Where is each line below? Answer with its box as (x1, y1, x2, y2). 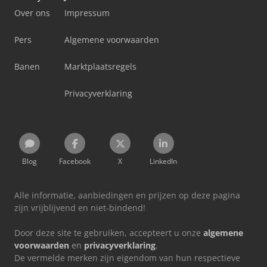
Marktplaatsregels (64, 61, 136, 73)
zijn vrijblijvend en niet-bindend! (14, 202, 145, 214)
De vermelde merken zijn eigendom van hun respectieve (14, 252, 240, 264)
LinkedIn (150, 156, 177, 167)
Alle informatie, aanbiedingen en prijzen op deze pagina (14, 190, 240, 201)
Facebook (59, 156, 91, 167)
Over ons (14, 7, 50, 19)
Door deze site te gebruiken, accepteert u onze (14, 227, 203, 239)
